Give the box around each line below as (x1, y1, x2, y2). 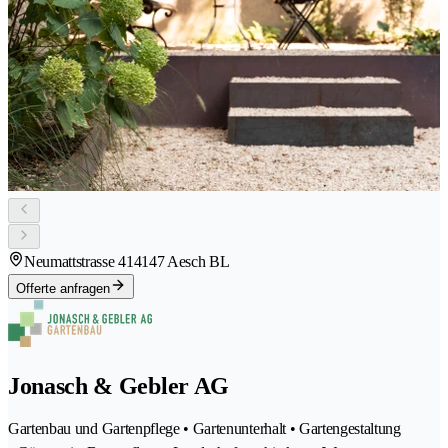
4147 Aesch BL (133, 252, 230, 270)
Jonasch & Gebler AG (8, 372, 229, 399)
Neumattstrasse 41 (24, 252, 134, 270)
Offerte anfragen (16, 280, 110, 296)
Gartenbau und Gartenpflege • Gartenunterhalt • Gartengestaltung (8, 420, 401, 438)
